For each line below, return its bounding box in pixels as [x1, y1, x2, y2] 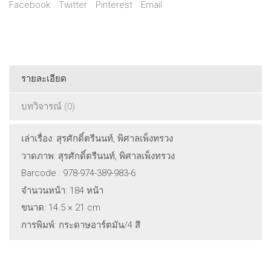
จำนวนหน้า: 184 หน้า [21, 184, 103, 196]
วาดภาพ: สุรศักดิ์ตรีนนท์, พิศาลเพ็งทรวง [21, 150, 175, 162]
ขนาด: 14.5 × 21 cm [21, 202, 100, 214]
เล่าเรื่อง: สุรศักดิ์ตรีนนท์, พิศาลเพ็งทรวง [21, 133, 173, 145]
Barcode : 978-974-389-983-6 [21, 168, 135, 179]
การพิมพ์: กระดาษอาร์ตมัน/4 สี [21, 219, 140, 230]
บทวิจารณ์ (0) [21, 101, 75, 113]
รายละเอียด [21, 73, 67, 85]
